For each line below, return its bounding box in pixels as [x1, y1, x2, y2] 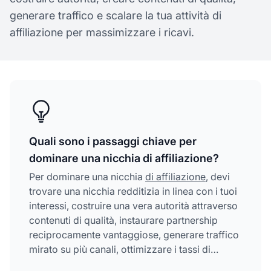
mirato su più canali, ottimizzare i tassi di [29, 243, 211, 255]
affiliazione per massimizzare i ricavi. [10, 25, 194, 39]
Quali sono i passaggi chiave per [29, 134, 197, 148]
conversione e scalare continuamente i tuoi [29, 257, 221, 270]
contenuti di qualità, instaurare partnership [29, 214, 218, 226]
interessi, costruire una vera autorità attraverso [29, 199, 238, 212]
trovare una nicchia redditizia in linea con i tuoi [29, 184, 237, 197]
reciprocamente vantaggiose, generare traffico [29, 228, 239, 241]
